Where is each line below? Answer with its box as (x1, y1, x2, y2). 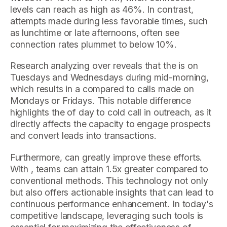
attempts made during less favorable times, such (10, 15, 208, 26)
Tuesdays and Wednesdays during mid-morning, (10, 72, 209, 83)
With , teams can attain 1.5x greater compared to (10, 163, 209, 174)
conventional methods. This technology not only (10, 175, 208, 186)
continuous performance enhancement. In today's (10, 198, 213, 209)
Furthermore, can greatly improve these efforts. (10, 152, 203, 163)
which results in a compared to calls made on (10, 84, 194, 95)
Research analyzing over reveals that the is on (10, 60, 198, 71)
